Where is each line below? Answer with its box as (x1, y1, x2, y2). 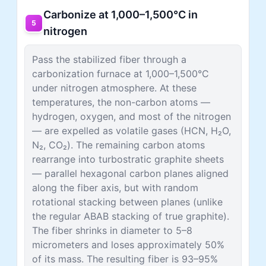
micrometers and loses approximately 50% (32, 238, 224, 251)
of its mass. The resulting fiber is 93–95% (32, 252, 218, 265)
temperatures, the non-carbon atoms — (32, 96, 210, 108)
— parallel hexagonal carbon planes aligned (32, 167, 229, 179)
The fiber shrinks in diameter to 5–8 (32, 224, 192, 236)
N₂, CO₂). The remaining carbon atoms (32, 138, 205, 151)
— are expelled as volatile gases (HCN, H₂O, (32, 124, 231, 137)
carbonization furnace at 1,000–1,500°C (32, 67, 209, 80)
